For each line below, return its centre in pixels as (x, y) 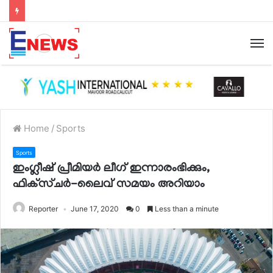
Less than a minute (186, 208)
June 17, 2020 (95, 208)
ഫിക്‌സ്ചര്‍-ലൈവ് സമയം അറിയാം (109, 184)
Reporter (43, 208)
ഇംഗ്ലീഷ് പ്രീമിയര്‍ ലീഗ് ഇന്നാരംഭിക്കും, (111, 168)
